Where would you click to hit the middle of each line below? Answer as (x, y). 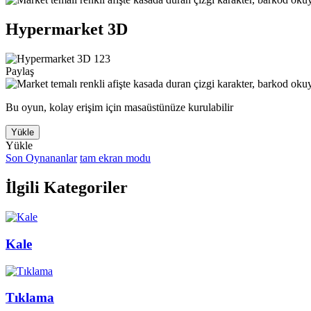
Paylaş (20, 72)
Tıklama (30, 298)
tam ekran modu (115, 158)
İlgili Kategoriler (67, 188)
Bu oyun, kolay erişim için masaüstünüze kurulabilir (119, 108)
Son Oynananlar (41, 158)
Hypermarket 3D (67, 30)
